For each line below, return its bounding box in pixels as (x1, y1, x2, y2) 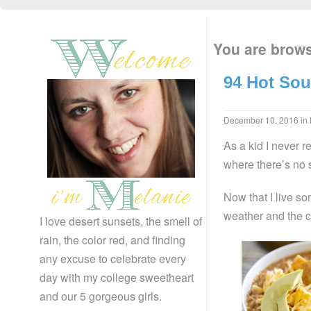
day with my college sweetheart (40, 269, 194, 285)
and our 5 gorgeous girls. (40, 288, 162, 304)
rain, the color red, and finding (40, 232, 185, 248)
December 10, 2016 (224, 114, 301, 126)
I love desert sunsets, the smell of (40, 213, 202, 229)
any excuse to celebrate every (40, 251, 186, 267)
